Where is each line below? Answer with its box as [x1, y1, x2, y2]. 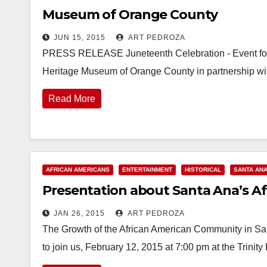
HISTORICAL [185, 166, 221, 173]
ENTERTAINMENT [122, 166, 172, 173]
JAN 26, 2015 [54, 209, 105, 218]
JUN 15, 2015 [54, 33, 105, 42]
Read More [48, 94, 95, 104]
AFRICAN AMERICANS [46, 166, 110, 173]
